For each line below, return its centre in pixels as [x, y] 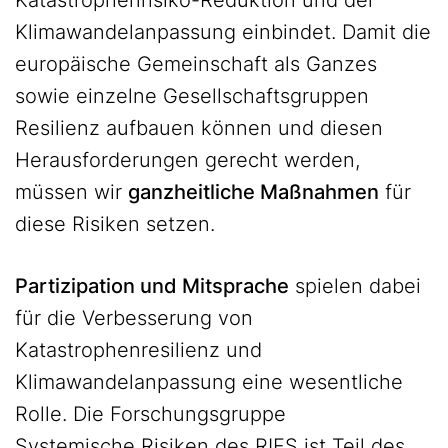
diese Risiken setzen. [115, 224]
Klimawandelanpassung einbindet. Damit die [223, 32]
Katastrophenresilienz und [138, 350]
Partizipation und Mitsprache [152, 286]
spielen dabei [355, 286]
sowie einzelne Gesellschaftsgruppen [192, 96]
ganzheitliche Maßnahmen [253, 192]
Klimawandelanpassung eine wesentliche [209, 382]
